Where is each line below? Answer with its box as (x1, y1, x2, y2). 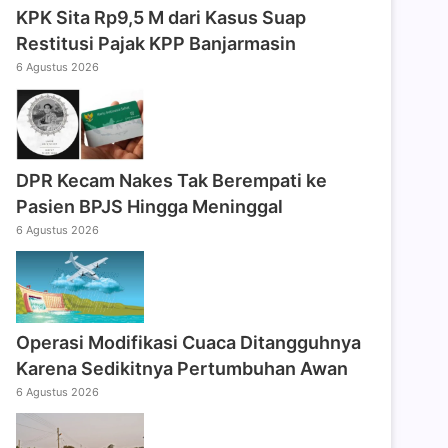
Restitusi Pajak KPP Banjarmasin (16, 33, 297, 55)
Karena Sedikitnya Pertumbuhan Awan (16, 357, 349, 379)
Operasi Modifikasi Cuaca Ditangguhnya (16, 331, 362, 353)
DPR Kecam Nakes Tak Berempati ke (16, 169, 328, 191)
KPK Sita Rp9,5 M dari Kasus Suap (16, 7, 307, 29)
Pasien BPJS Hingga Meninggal (16, 195, 284, 217)
